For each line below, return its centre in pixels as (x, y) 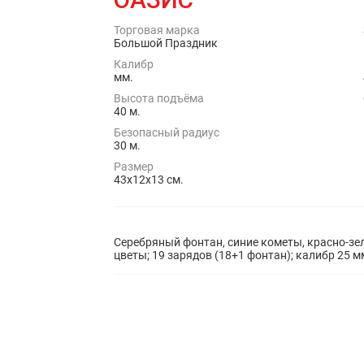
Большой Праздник (166, 43)
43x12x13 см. (149, 180)
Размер (134, 167)
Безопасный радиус (167, 132)
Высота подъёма (159, 98)
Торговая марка (157, 30)
